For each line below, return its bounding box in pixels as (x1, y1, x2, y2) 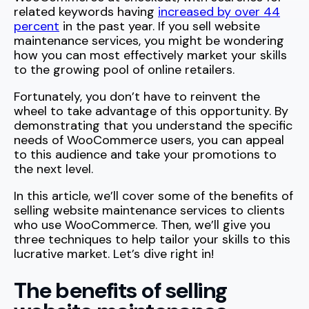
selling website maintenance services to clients (14, 202, 285, 219)
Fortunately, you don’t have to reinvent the (14, 88, 260, 105)
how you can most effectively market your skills (14, 47, 287, 63)
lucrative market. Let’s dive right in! (14, 246, 214, 262)
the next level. (14, 161, 93, 177)
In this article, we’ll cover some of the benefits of (14, 188, 293, 204)
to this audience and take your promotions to (14, 146, 277, 163)
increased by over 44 (158, 3, 280, 20)
